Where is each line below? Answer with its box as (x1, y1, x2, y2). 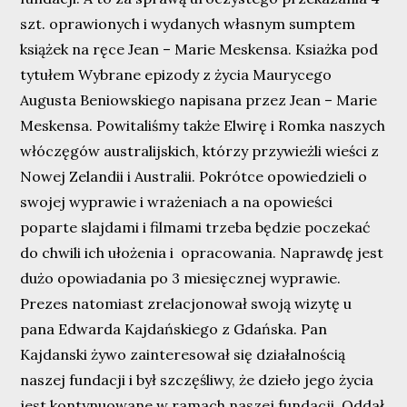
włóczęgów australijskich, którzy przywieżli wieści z (20, 142, 380, 161)
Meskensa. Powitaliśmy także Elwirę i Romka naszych (20, 116, 386, 135)
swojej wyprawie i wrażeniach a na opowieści (20, 193, 333, 212)
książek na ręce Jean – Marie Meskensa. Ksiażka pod (20, 40, 379, 59)
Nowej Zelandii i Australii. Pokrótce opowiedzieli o (20, 167, 368, 186)
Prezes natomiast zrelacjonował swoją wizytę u (20, 294, 352, 313)
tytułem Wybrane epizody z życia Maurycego (20, 65, 333, 84)
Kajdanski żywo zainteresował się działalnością (20, 345, 346, 364)
